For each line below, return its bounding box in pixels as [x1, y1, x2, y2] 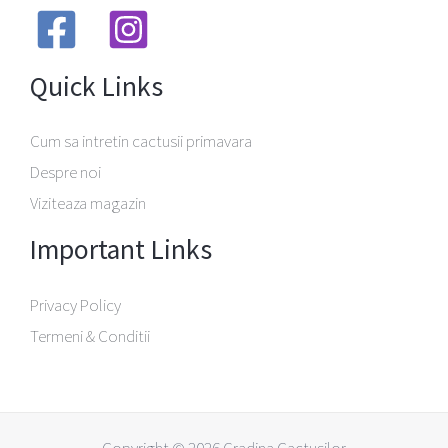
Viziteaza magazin [30, 192, 146, 215]
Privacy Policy [30, 293, 121, 316]
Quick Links [30, 69, 163, 105]
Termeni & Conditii [30, 324, 150, 347]
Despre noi [30, 161, 101, 184]
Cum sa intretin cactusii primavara [30, 130, 252, 153]
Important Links [30, 232, 212, 268]
